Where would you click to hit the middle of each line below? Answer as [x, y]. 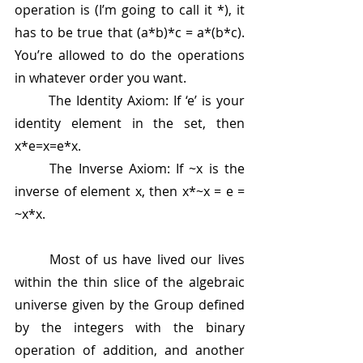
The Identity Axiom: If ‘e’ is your [32, 101]
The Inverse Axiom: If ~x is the [32, 169]
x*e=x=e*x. [48, 146]
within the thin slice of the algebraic [130, 282]
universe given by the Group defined [130, 305]
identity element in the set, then [130, 124]
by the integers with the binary [130, 328]
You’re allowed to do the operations [130, 56]
